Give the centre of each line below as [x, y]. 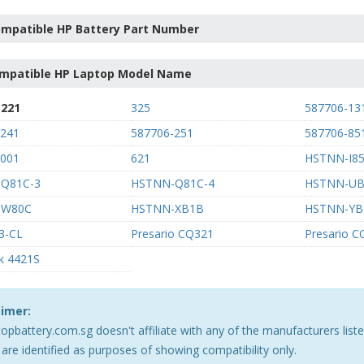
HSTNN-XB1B [167, 208]
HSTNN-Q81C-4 [172, 183]
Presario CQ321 [172, 234]
